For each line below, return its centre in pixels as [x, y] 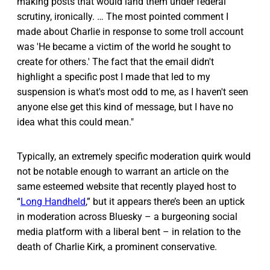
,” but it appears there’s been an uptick [165, 202]
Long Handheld [53, 202]
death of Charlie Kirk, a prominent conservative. [117, 247]
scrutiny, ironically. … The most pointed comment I [123, 17]
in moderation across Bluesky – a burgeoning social [127, 217]
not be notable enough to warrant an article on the [123, 172]
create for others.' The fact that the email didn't [115, 62]
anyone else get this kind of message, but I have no [125, 107]
